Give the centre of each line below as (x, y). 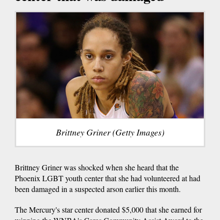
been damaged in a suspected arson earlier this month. (98, 189)
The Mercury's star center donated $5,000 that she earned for (108, 209)
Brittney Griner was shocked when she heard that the (97, 167)
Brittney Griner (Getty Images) (110, 132)
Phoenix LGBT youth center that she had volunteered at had (108, 178)
